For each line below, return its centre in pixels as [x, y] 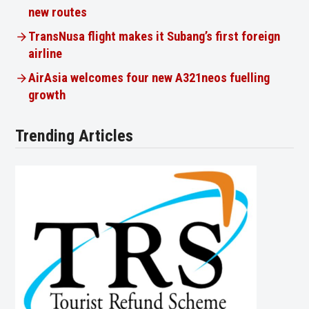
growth [47, 95]
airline [45, 53]
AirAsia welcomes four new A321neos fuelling [149, 78]
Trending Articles [74, 136]
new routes [57, 12]
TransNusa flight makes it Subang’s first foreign [154, 36]
